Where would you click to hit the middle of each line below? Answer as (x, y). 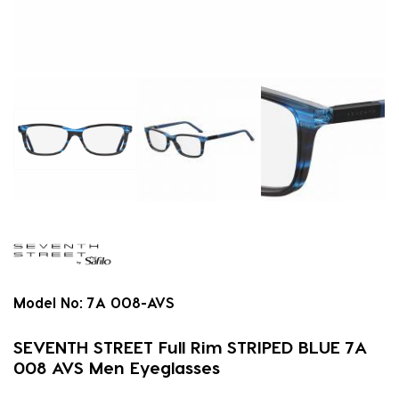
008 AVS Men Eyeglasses (117, 368)
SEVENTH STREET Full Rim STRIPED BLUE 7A (190, 347)
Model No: (48, 303)
